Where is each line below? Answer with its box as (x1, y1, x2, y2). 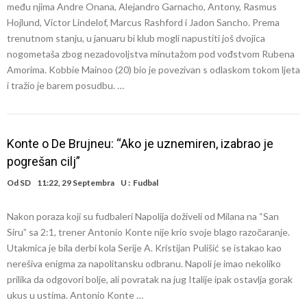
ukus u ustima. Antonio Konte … (7, 289, 143, 301)
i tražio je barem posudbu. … (7, 79, 124, 91)
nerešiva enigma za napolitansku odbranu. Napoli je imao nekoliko (7, 258, 281, 269)
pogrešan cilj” (7, 154, 80, 169)
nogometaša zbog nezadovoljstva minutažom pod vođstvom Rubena (7, 48, 295, 60)
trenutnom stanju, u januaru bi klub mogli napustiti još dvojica (7, 32, 265, 44)
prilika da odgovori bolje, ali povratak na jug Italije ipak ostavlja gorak (7, 273, 293, 285)
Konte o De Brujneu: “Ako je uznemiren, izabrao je (7, 136, 273, 151)
